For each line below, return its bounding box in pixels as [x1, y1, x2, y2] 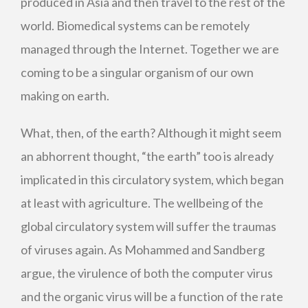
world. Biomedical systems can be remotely [21, 18, 250, 33]
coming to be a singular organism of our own [21, 65, 254, 80]
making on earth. [21, 88, 109, 103]
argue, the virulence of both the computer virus [21, 265, 273, 280]
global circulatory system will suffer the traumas [21, 219, 276, 234]
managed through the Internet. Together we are [21, 41, 279, 56]
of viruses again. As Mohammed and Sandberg [21, 242, 265, 257]
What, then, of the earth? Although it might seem [21, 125, 281, 140]
